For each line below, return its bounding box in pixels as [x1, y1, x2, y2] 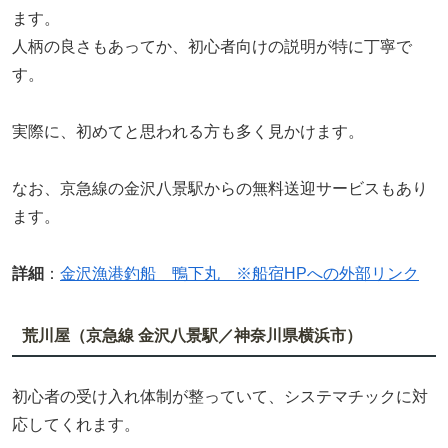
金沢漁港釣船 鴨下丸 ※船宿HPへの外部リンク [60, 264, 419, 282]
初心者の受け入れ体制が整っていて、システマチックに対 [12, 387, 428, 405]
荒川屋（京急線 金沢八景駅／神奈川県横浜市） [21, 327, 362, 345]
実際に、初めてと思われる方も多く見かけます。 [12, 123, 364, 141]
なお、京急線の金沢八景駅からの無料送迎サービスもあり [12, 180, 428, 198]
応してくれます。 [12, 415, 140, 433]
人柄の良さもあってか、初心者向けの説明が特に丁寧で [12, 38, 412, 56]
